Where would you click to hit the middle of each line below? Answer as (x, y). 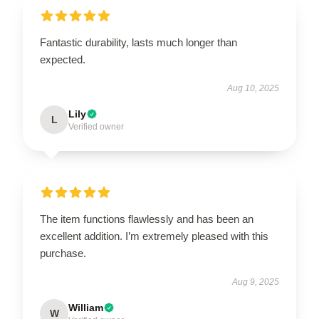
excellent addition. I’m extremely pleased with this (154, 236)
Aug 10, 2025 (253, 88)
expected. (63, 59)
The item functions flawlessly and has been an (147, 219)
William (86, 307)
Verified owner (96, 126)
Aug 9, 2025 (256, 282)
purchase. (63, 253)
